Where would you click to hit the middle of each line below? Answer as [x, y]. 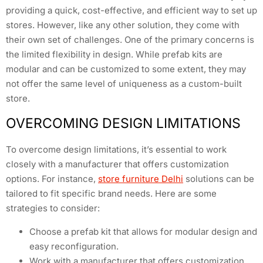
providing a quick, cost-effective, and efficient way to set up [131, 10]
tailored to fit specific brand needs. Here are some [111, 194]
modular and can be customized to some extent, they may [126, 69]
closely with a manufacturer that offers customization [117, 164]
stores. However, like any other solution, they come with [123, 25]
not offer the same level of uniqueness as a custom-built [124, 83]
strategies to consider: [53, 208]
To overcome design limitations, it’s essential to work [116, 150]
